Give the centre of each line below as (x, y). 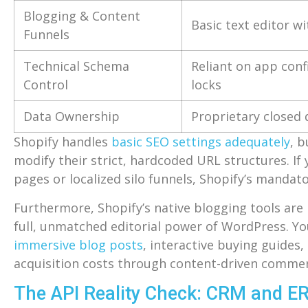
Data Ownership (71, 117)
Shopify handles (63, 142)
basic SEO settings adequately (201, 142)
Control (45, 85)
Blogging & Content (81, 16)
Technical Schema (76, 66)
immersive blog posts (78, 244)
